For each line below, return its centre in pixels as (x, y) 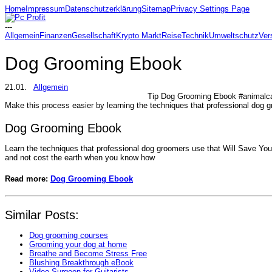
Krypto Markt (139, 36)
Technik (195, 36)
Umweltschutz (234, 36)
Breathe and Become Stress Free (88, 253)
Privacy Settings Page (210, 9)
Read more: (28, 178)
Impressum (45, 9)
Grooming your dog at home (78, 244)
